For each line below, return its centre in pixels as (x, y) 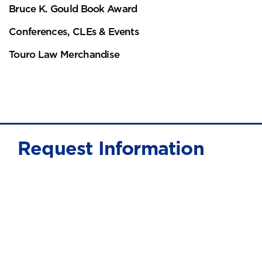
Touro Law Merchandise (64, 54)
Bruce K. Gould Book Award (73, 9)
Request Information (111, 148)
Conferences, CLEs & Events (74, 32)
